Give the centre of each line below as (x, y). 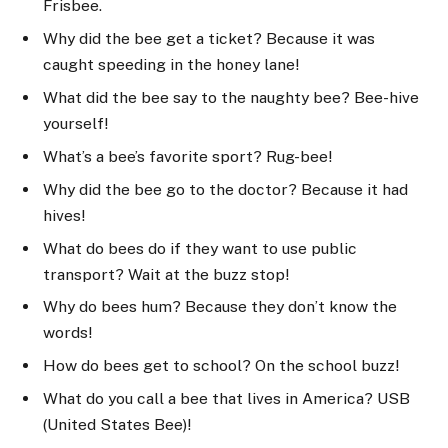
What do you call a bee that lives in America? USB (226, 399)
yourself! (75, 123)
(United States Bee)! (117, 425)
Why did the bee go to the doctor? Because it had (225, 189)
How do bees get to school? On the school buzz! (221, 366)
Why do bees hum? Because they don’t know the (220, 307)
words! (67, 333)
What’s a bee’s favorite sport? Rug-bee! (187, 156)
